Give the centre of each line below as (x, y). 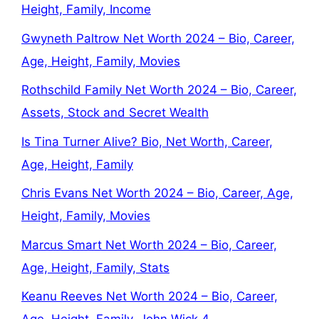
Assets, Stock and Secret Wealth (115, 113)
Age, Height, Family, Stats (95, 267)
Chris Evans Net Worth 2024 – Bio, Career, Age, (157, 193)
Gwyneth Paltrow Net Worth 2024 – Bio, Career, (158, 38)
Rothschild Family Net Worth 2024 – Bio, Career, (159, 90)
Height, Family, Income (86, 10)
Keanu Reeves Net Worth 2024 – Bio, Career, (150, 297)
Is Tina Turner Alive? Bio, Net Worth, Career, (147, 141)
